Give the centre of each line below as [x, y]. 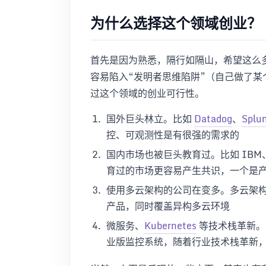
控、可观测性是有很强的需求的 [173, 134]
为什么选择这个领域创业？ [176, 23]
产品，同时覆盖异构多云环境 [168, 206]
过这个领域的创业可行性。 [147, 93]
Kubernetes [170, 225]
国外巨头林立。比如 [150, 118]
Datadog [213, 118]
